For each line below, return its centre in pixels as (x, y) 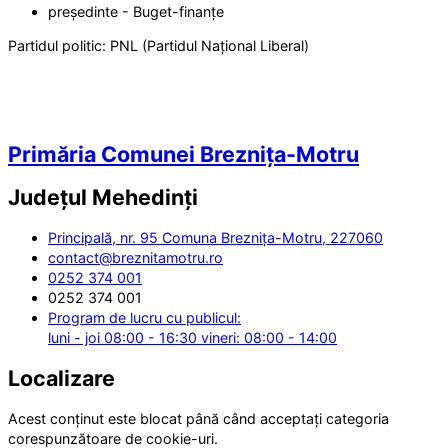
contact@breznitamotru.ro (135, 257)
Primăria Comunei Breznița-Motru (183, 154)
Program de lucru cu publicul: (144, 317)
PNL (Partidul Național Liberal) (209, 46)
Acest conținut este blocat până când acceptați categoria (198, 418)
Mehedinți (145, 197)
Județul (50, 197)
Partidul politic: (59, 46)
